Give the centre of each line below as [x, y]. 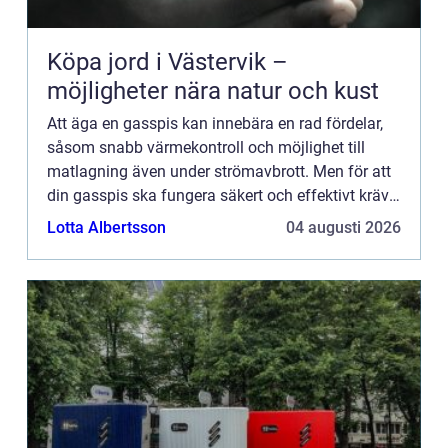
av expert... [85, 243]
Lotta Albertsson [106, 227]
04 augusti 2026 [343, 227]
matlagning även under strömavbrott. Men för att [219, 171]
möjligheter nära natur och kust [213, 90]
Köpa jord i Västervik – [167, 61]
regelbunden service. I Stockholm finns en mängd [220, 219]
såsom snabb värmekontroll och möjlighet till [206, 147]
